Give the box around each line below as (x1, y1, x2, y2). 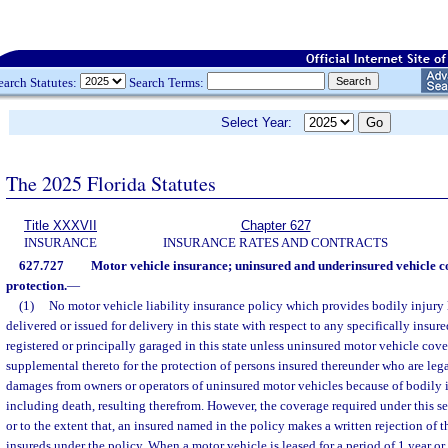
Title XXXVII (24, 218, 97, 233)
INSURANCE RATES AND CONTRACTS (163, 235, 388, 250)
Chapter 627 (240, 218, 311, 233)
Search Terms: (126, 74, 207, 90)
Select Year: (221, 115, 304, 130)
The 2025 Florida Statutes (6, 169, 216, 197)
